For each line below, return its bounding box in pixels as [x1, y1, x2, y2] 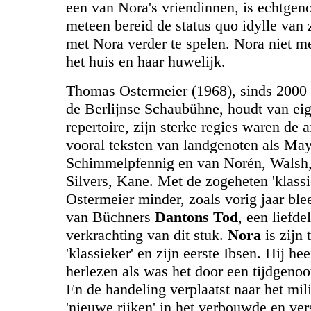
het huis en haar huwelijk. [66, 53, 226, 70]
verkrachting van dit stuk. [66, 226, 228, 244]
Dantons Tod [155, 208, 238, 226]
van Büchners [66, 208, 155, 226]
